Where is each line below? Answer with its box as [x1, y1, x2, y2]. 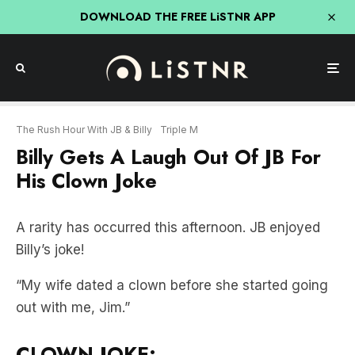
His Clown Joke [16, 166, 157, 195]
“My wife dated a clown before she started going [16, 277, 328, 293]
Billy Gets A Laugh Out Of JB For [16, 143, 321, 171]
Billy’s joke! [16, 242, 84, 258]
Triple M [160, 124, 198, 136]
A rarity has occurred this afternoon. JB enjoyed [16, 219, 320, 235]
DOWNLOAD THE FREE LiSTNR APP [79, 9, 276, 25]
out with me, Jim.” [16, 300, 130, 315]
